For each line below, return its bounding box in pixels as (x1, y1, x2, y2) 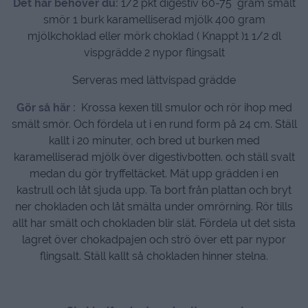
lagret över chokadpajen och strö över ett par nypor (22, 232, 286, 246)
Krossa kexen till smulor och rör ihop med (78, 100, 292, 114)
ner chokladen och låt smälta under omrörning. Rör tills (15, 199, 293, 213)
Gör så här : (16, 100, 78, 114)
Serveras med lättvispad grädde (72, 73, 236, 87)
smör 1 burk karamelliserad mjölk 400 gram (43, 12, 265, 26)
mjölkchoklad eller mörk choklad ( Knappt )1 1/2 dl (27, 29, 281, 43)
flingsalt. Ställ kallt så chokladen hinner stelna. (40, 249, 268, 263)
